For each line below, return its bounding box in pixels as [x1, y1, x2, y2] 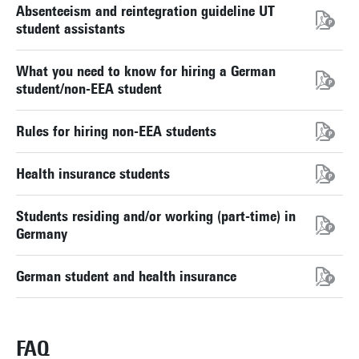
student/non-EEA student [16, 80, 162, 98]
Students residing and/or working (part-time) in [16, 208, 296, 225]
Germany [16, 225, 67, 243]
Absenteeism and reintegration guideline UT [16, 2, 275, 20]
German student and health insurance [16, 268, 236, 285]
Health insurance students [16, 165, 170, 183]
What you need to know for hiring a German [16, 63, 276, 80]
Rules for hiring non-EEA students [16, 123, 216, 140]
